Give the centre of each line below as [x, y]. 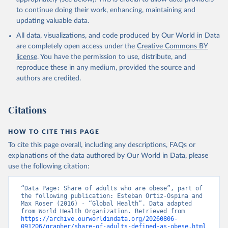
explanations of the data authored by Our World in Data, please [108, 156]
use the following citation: [49, 167]
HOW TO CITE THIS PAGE [54, 132]
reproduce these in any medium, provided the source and [106, 68]
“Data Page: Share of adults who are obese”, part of [112, 189]
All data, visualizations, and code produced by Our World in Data [118, 36]
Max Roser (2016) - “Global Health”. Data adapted [106, 204]
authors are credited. [49, 79]
